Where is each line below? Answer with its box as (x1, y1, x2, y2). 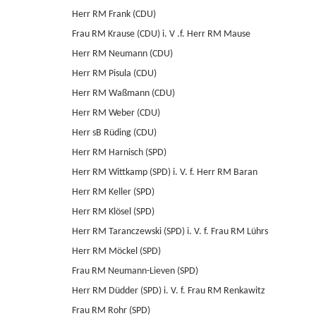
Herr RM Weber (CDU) (72, 108, 160, 119)
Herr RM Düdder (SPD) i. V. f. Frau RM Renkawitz (72, 286, 265, 296)
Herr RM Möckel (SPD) (72, 246, 161, 257)
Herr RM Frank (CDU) (72, 9, 156, 20)
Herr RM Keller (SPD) (72, 187, 154, 197)
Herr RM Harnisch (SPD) (72, 147, 166, 158)
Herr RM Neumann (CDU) (72, 49, 173, 59)
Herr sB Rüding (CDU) (72, 128, 157, 138)
